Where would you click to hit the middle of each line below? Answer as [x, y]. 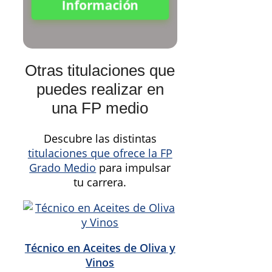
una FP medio [100, 108]
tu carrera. [100, 182]
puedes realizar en [100, 90]
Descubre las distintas [100, 138]
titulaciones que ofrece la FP [100, 153]
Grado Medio [63, 167]
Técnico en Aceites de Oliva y [100, 247]
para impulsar [134, 167]
